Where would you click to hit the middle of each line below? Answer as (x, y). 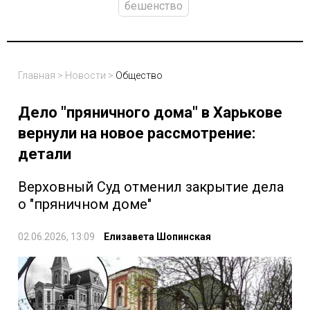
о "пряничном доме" (85, 204)
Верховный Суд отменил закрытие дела (151, 187)
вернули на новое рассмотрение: (137, 134)
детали (45, 154)
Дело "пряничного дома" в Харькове (150, 113)
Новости (85, 76)
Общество (139, 76)
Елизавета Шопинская (157, 237)
